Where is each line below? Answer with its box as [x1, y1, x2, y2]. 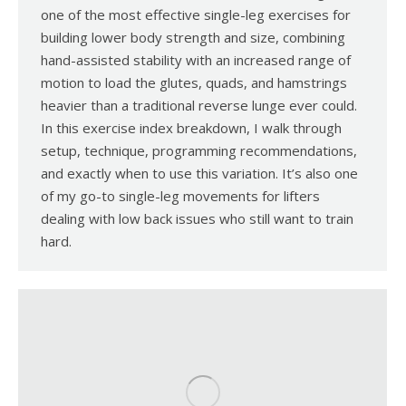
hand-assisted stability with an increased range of [41, 51, 351, 70]
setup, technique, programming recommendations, [41, 141, 357, 160]
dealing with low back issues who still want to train [41, 209, 353, 228]
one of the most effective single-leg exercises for [41, 5, 351, 24]
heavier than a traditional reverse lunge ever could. [41, 96, 357, 115]
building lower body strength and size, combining [41, 28, 345, 47]
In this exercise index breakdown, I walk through [41, 119, 342, 138]
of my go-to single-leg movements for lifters [41, 187, 320, 206]
